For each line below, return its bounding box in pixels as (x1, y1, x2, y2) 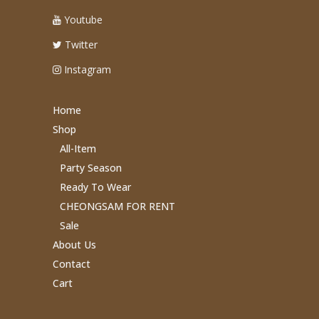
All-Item (60, 141, 96, 155)
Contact (53, 256, 90, 271)
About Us (53, 237, 96, 251)
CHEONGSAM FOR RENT (60, 199, 175, 213)
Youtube (61, 12, 103, 26)
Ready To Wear (60, 179, 131, 194)
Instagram (61, 62, 111, 76)
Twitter (62, 37, 98, 51)
